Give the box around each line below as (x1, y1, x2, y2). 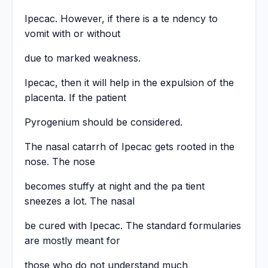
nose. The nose (25, 156, 95, 168)
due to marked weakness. (25, 52, 141, 65)
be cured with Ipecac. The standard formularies (25, 220, 241, 232)
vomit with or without (25, 28, 120, 40)
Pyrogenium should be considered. (25, 116, 182, 129)
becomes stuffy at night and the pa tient (25, 180, 205, 193)
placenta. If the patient (25, 92, 126, 104)
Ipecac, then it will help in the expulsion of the (25, 77, 234, 89)
